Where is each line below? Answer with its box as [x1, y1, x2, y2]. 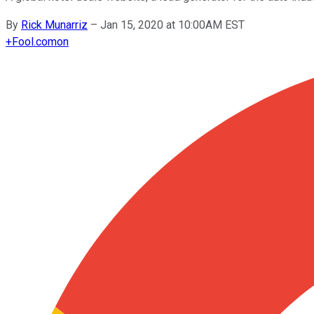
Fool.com [12, 34, 57, 48]
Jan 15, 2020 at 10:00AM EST [100, 18, 245, 32]
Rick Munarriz [21, 18, 88, 32]
